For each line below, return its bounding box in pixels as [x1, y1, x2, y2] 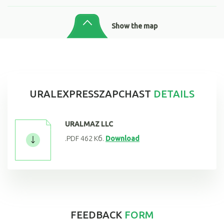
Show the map [111, 21, 157, 30]
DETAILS [151, 87, 194, 99]
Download [105, 134, 139, 142]
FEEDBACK [70, 208, 124, 220]
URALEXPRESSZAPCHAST [29, 87, 151, 99]
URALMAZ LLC [65, 119, 113, 128]
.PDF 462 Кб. [65, 134, 104, 142]
